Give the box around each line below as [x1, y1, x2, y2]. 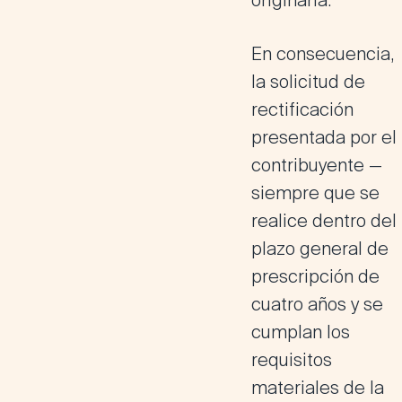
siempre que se [251, 181, 380, 205]
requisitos [251, 348, 332, 371]
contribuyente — [251, 153, 382, 177]
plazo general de [251, 237, 389, 260]
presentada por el [251, 126, 397, 149]
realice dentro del [251, 209, 397, 232]
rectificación [251, 98, 354, 121]
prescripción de [251, 265, 380, 288]
